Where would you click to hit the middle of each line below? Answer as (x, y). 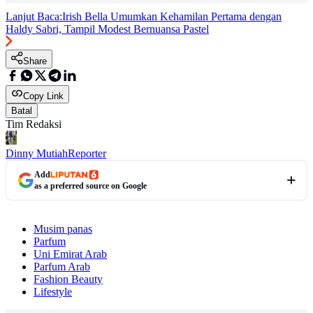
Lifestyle (53, 292)
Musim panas (63, 229)
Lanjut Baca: (34, 17)
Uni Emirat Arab (70, 254)
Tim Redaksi (34, 124)
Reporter (87, 154)
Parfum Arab (62, 267)
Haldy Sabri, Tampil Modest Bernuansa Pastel (107, 29)
